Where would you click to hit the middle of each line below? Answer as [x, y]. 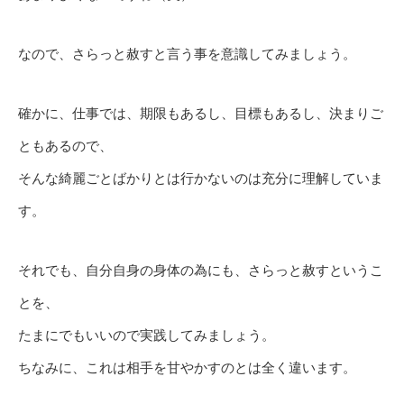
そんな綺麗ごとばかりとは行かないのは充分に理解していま [201, 179]
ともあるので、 [65, 146]
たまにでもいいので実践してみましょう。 [147, 335]
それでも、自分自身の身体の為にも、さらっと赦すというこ [201, 271]
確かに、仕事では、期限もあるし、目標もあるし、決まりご [201, 114]
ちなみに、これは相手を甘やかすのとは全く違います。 [187, 368]
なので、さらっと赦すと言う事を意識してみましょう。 [187, 54]
